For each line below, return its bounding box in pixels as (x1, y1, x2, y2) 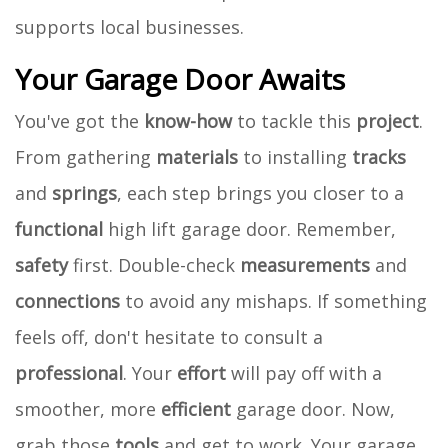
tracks (352, 144, 406, 169)
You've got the (15, 108, 144, 133)
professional (15, 360, 123, 385)
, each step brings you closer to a (117, 180, 404, 205)
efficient (161, 396, 231, 421)
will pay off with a (226, 360, 382, 385)
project (356, 108, 419, 133)
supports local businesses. (15, 14, 244, 39)
